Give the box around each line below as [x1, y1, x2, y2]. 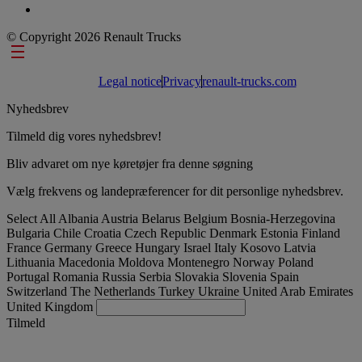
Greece [95, 240, 135, 255]
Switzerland [6, 284, 70, 298]
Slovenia [222, 269, 270, 284]
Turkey [158, 284, 198, 298]
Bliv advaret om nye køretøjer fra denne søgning [6, 156, 253, 170]
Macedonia [58, 255, 118, 269]
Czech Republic [124, 225, 209, 240]
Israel [183, 240, 214, 255]
